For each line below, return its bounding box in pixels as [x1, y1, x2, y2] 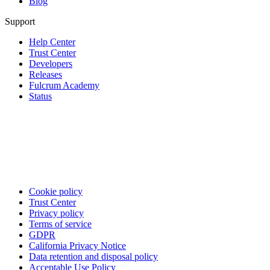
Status [29, 90, 52, 101]
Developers [29, 58, 72, 69]
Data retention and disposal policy [29, 251, 158, 262]
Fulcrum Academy [29, 80, 99, 90]
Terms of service [29, 218, 92, 229]
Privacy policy [29, 207, 84, 218]
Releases [29, 69, 62, 80]
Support [5, 16, 35, 27]
